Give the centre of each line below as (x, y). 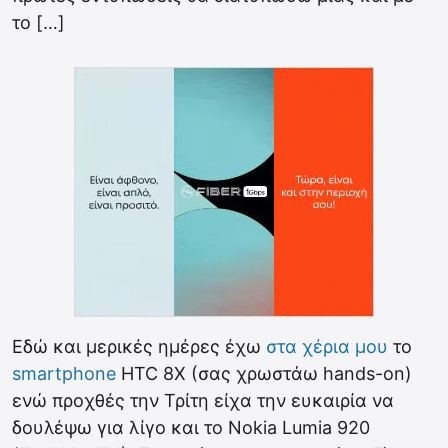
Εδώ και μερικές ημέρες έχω (139, 346)
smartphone (64, 373)
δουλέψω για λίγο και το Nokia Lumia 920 (191, 427)
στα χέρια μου (327, 346)
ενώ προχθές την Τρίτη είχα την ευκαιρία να (203, 400)
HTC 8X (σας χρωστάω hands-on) (264, 373)
